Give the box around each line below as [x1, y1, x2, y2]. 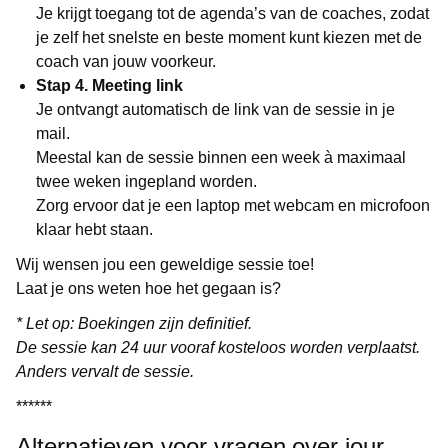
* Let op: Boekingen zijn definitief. [16, 314, 252, 332]
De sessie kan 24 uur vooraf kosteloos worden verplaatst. [16, 338, 420, 356]
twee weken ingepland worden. [36, 172, 257, 190]
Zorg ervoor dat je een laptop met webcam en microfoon [36, 196, 430, 214]
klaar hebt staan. [36, 220, 153, 238]
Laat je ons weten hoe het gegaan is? [16, 279, 281, 297]
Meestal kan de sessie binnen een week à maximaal [36, 148, 406, 166]
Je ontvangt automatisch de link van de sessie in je [36, 100, 395, 118]
